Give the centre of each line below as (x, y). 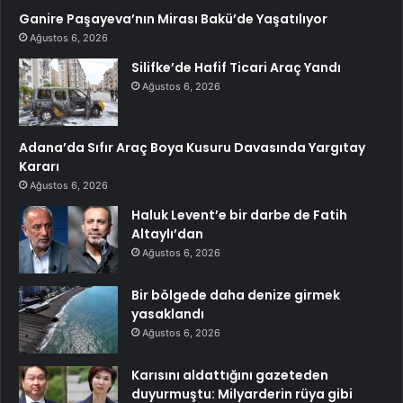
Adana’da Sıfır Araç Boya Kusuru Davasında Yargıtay (192, 148)
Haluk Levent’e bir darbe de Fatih (239, 215)
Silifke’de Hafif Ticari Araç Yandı (236, 68)
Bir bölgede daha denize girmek (236, 296)
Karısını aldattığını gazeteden (230, 376)
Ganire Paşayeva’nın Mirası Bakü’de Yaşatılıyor (173, 19)
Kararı (39, 167)
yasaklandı (168, 314)
